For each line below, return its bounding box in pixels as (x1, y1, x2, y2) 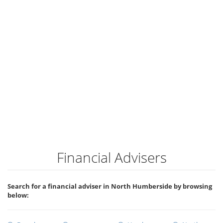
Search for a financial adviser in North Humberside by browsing (7, 182, 212, 191)
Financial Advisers (56, 148, 167, 167)
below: (7, 191, 29, 200)
